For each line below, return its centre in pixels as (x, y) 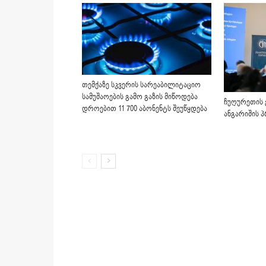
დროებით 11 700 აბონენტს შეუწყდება (145, 109)
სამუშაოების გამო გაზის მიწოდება (140, 97)
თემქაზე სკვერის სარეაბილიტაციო (141, 85)
